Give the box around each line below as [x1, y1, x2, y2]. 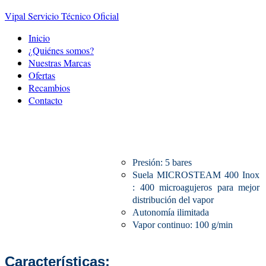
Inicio [28, 31, 50, 44]
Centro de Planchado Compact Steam [45, 117, 221, 134]
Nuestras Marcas [28, 56, 91, 69]
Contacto [28, 94, 62, 106]
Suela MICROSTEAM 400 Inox [132, 170, 259, 180]
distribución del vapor [132, 195, 214, 205]
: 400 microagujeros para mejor [132, 182, 259, 193]
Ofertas [28, 69, 55, 81]
